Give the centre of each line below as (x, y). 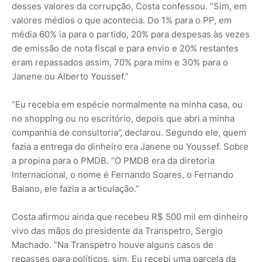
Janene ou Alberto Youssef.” (70, 77)
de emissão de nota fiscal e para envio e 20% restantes (125, 49)
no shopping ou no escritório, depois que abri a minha (123, 119)
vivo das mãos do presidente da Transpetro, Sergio (117, 231)
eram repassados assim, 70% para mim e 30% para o (120, 63)
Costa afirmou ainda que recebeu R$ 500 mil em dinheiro (130, 217)
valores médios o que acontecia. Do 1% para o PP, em (122, 20)
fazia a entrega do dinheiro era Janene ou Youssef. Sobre (130, 147)
